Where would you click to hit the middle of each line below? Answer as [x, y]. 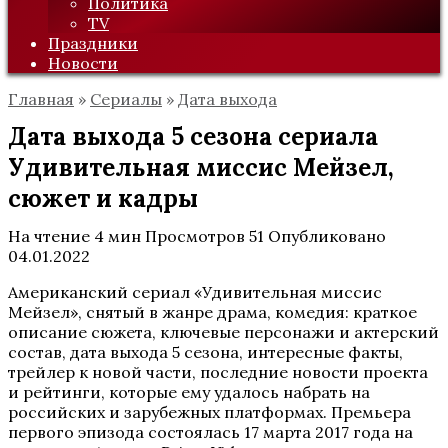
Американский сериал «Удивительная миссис [195, 292]
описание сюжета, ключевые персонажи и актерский [223, 332]
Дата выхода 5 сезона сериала [193, 136]
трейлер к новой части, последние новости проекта [218, 372]
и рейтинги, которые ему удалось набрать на [189, 392]
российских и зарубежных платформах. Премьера [209, 412]
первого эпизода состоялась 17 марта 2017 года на [210, 432]
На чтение [49, 236]
